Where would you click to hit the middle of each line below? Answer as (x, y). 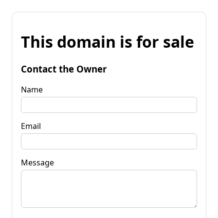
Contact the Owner (64, 69)
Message (37, 162)
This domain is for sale (108, 42)
